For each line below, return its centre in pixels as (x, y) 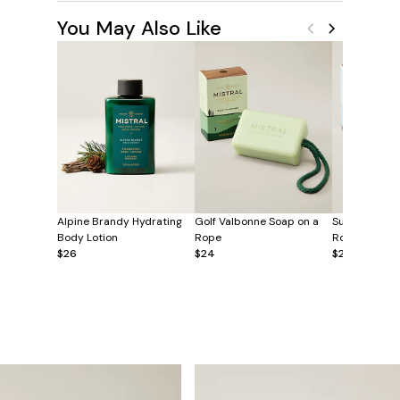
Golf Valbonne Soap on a (257, 221)
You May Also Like (139, 28)
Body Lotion (87, 237)
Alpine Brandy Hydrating (120, 221)
